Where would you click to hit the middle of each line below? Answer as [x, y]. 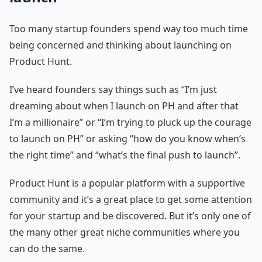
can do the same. [47, 249]
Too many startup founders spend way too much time [129, 29]
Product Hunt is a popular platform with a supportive [127, 183]
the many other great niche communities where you [125, 232]
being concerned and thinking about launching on [120, 45]
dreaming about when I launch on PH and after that [124, 106]
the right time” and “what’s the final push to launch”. [125, 155]
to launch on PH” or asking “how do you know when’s [127, 139]
